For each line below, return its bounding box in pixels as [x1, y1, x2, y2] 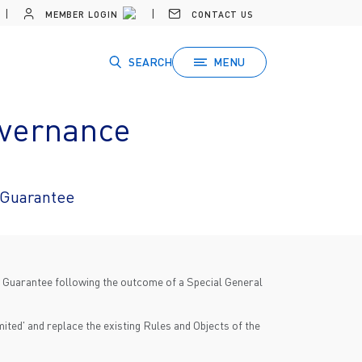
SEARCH [128, 54, 172, 69]
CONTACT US [188, 9, 254, 19]
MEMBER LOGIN [41, 9, 118, 19]
